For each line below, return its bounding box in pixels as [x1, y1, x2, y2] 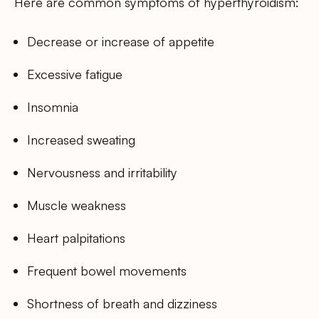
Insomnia [27, 98, 79, 115]
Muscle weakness [27, 197, 127, 214]
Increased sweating [27, 132, 136, 148]
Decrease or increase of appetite [27, 33, 215, 49]
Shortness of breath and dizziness [27, 296, 218, 312]
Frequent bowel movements [27, 263, 187, 279]
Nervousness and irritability [27, 164, 178, 181]
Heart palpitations [27, 230, 126, 246]
